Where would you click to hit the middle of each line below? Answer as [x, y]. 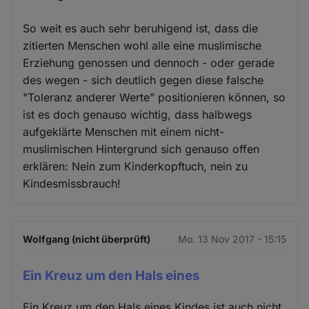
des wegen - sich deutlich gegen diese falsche [143, 80]
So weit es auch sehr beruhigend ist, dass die [141, 28]
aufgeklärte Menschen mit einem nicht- [124, 131]
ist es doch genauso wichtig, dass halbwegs [138, 114]
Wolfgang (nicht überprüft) [87, 239]
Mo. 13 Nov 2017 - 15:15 [232, 239]
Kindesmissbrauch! [72, 183]
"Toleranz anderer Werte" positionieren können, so [154, 97]
